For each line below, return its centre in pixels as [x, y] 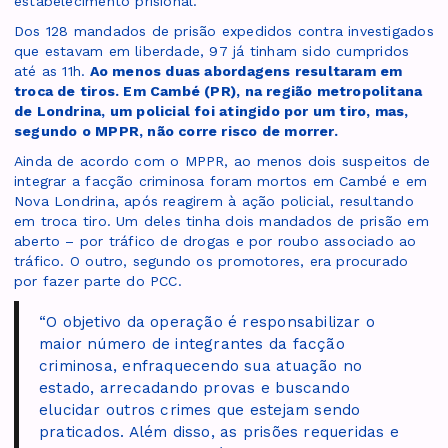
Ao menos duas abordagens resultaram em [244, 71]
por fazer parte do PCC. [98, 281]
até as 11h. [50, 71]
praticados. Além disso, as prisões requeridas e [219, 432]
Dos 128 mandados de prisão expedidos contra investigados [224, 31]
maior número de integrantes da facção [192, 344]
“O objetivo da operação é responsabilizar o [207, 322]
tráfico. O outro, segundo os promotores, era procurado [211, 261]
